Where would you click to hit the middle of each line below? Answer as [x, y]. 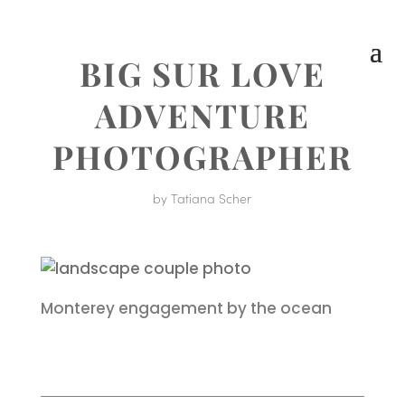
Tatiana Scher [212, 198]
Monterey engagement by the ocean [186, 308]
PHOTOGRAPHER [202, 156]
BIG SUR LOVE [202, 73]
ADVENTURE [202, 115]
